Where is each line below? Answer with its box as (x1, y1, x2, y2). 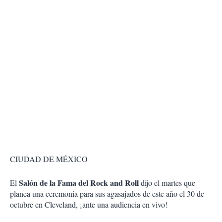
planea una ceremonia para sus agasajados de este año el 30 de (10, 188, 204, 199)
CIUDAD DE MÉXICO (10, 154, 88, 165)
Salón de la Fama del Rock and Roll (19, 177, 139, 189)
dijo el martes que (139, 177, 195, 188)
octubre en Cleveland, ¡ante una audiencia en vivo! (10, 199, 167, 210)
